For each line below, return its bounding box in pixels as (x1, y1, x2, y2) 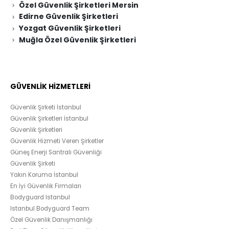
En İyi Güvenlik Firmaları (10, 182, 81, 191)
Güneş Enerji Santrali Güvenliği (10, 148, 102, 157)
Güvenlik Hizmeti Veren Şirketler (10, 137, 104, 146)
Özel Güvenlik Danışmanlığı (10, 216, 93, 224)
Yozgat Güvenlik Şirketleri (18, 22, 121, 33)
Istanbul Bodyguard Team (10, 204, 89, 213)
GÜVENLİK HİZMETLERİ (10, 81, 90, 92)
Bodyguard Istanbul (10, 193, 70, 202)
